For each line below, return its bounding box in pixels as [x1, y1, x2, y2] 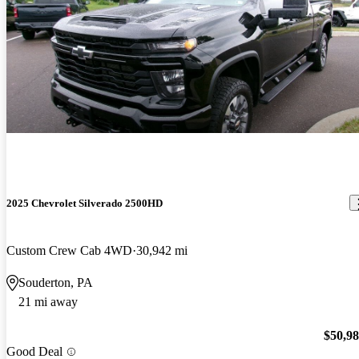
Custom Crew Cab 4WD [6, 243, 132, 257]
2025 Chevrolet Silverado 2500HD [6, 196, 163, 209]
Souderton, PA [18, 275, 93, 289]
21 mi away [18, 294, 78, 309]
